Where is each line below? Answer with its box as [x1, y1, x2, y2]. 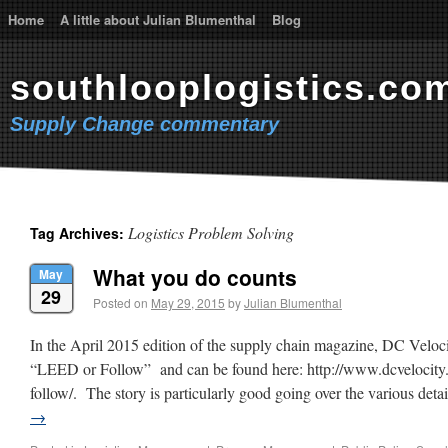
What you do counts [93, 262, 297, 292]
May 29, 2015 [151, 294, 225, 311]
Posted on [93, 294, 148, 311]
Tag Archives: [30, 223, 128, 243]
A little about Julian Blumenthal [60, 10, 256, 29]
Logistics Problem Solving [128, 222, 294, 243]
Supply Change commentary [10, 113, 279, 135]
